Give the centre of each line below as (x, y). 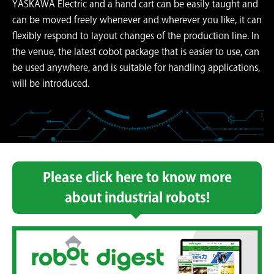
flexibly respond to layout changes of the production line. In (136, 36)
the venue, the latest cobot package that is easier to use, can (136, 52)
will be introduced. (51, 84)
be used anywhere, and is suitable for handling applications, (136, 68)
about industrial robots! (137, 198)
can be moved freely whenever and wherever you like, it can (137, 20)
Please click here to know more (137, 178)
